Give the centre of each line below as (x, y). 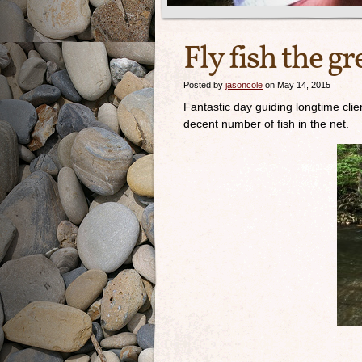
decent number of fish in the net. (266, 124)
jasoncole (244, 85)
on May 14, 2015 (297, 85)
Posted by (204, 85)
